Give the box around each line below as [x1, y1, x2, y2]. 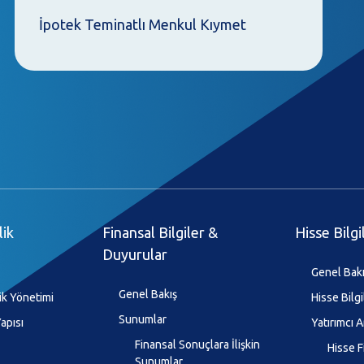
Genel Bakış [119, 288, 178, 301]
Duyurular [102, 246, 168, 263]
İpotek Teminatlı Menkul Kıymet [39, 16, 247, 33]
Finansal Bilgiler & [102, 224, 219, 241]
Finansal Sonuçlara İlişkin [135, 338, 261, 352]
